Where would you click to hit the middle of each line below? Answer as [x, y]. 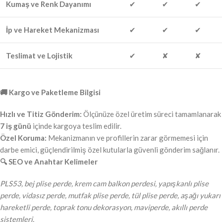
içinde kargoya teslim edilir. [76, 126]
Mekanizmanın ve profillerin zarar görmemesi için [127, 138]
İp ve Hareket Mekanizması [53, 30]
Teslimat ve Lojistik [39, 56]
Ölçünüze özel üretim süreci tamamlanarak [151, 114]
